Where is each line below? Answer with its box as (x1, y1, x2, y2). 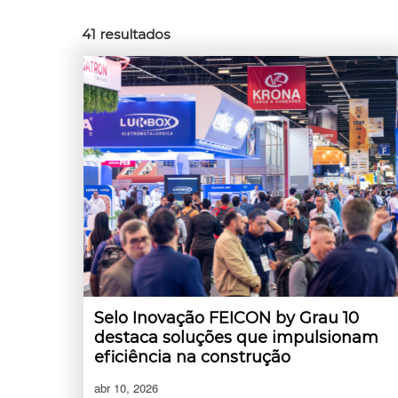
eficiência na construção (94, 346, 291, 367)
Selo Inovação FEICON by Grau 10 (94, 307, 359, 328)
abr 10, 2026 (94, 378, 158, 396)
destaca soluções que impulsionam (94, 327, 378, 347)
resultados (99, 26, 170, 43)
